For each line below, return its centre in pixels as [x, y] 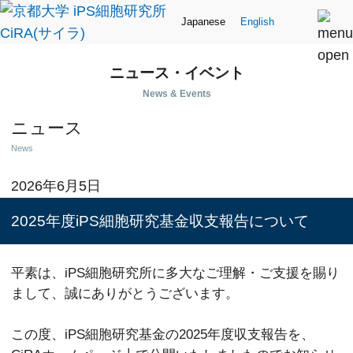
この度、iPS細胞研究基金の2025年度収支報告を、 [163, 334]
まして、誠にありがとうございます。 [125, 293]
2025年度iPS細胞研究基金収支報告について [160, 221]
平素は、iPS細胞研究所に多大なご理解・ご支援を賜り [176, 272]
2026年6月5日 [56, 186]
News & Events [176, 94]
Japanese [204, 22]
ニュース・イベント [176, 73]
